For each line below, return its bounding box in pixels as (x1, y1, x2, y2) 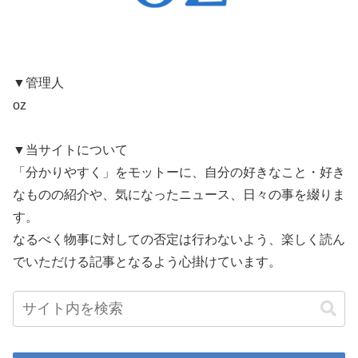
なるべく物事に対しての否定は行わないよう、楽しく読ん (13, 232, 345, 246)
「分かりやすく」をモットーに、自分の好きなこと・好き (13, 165, 345, 179)
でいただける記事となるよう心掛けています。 (13, 254, 281, 268)
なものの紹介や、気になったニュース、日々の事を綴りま (13, 187, 345, 201)
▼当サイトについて (13, 142, 128, 157)
